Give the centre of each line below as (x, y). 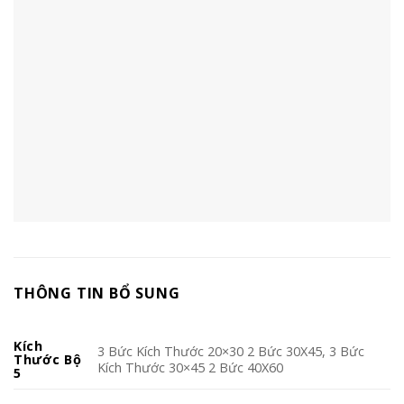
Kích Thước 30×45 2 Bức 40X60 (191, 367)
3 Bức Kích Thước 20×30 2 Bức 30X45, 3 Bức (231, 351)
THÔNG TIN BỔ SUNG (97, 293)
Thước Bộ (48, 359)
